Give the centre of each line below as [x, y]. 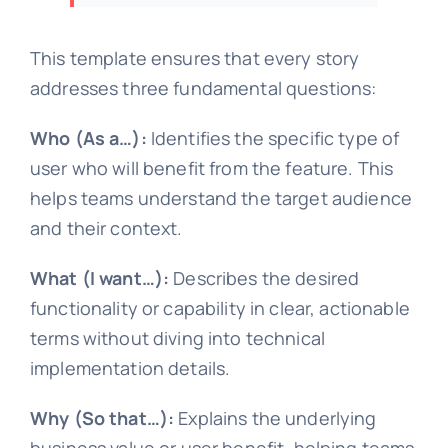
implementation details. [130, 367]
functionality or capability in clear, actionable [219, 307]
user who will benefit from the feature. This [211, 167]
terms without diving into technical [177, 337]
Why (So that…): [102, 417]
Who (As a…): [88, 137]
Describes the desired [264, 277]
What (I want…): [99, 277]
